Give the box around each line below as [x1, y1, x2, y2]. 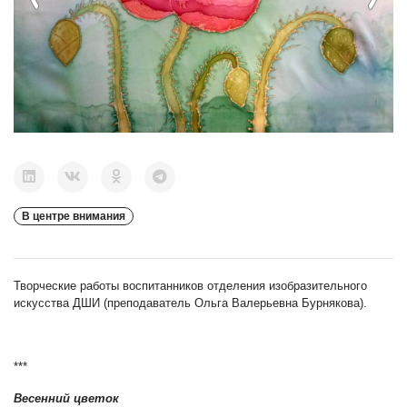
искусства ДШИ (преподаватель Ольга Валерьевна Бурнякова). [14, 295, 367, 310]
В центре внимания [22, 209, 125, 223]
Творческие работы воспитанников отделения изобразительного [14, 278, 367, 293]
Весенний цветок [14, 391, 119, 405]
